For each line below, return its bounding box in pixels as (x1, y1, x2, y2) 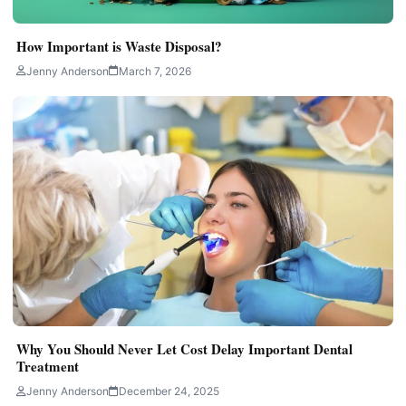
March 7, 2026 (119, 63, 191, 78)
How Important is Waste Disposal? (16, 35, 222, 56)
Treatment (16, 356, 79, 377)
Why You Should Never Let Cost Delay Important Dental (16, 339, 353, 360)
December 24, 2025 (119, 384, 219, 399)
